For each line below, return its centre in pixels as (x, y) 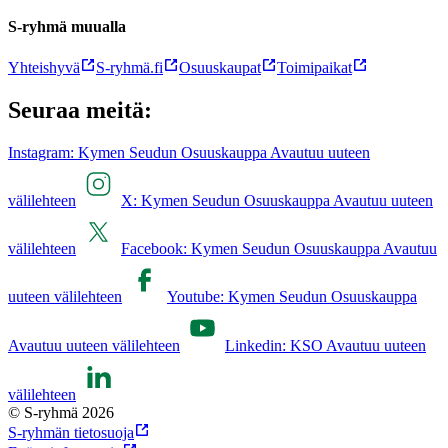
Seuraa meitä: (80, 109)
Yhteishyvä (44, 67)
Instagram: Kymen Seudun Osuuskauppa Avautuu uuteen (189, 152)
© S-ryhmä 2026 (61, 412)
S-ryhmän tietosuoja (71, 432)
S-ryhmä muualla (67, 26)
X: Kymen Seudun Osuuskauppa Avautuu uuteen (277, 200)
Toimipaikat (314, 67)
